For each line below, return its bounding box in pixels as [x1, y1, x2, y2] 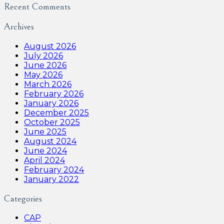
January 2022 [24, 174, 79, 184]
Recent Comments [4, 1, 70, 12]
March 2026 [24, 79, 71, 89]
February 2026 [24, 88, 83, 98]
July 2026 [24, 50, 63, 60]
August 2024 [24, 136, 76, 146]
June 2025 [24, 126, 66, 136]
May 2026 [24, 69, 62, 79]
